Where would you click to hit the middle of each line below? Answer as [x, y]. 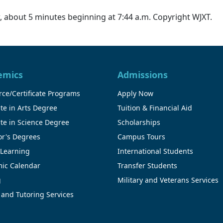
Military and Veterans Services [168, 180]
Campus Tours [141, 136]
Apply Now [135, 93]
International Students [155, 151]
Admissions [143, 74]
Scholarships [139, 122]
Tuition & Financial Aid [155, 108]
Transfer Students [147, 165]
